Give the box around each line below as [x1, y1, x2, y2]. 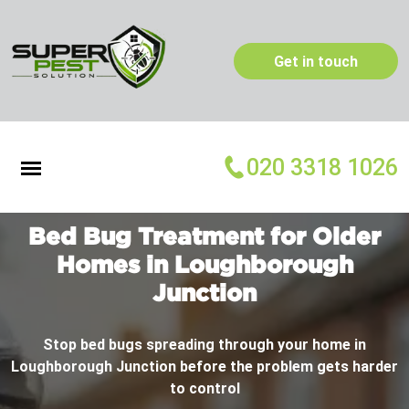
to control [169, 380, 240, 398]
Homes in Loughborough [56, 251, 353, 278]
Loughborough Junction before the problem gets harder [11, 358, 398, 376]
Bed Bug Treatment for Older [28, 223, 381, 249]
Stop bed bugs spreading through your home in [43, 336, 366, 354]
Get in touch [274, 52, 358, 70]
